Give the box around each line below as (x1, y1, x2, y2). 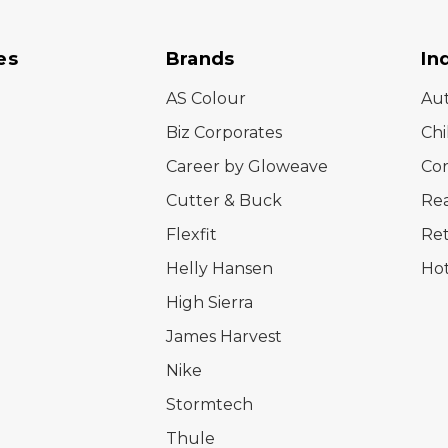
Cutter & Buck (165, 190, 282, 210)
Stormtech (165, 394, 253, 414)
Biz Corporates (165, 122, 282, 142)
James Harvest (165, 326, 282, 346)
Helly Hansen (165, 258, 273, 278)
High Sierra (165, 292, 253, 312)
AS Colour (165, 88, 246, 108)
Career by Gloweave (165, 156, 328, 176)
